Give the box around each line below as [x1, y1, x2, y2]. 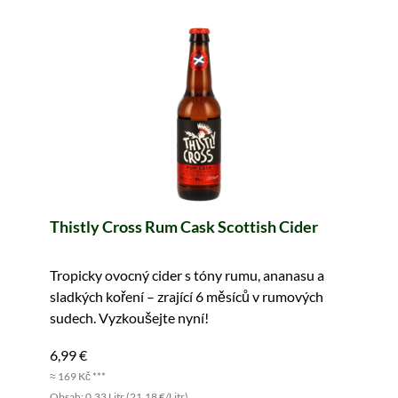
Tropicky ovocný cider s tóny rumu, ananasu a [50, 267, 324, 284]
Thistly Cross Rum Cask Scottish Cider [50, 217, 318, 237]
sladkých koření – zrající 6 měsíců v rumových [50, 288, 323, 306]
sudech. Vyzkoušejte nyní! [50, 309, 209, 327]
